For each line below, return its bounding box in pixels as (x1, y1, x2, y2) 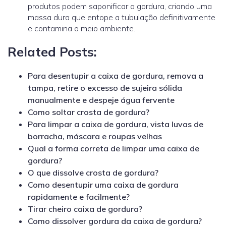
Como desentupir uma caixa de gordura (28, 180, 179, 190)
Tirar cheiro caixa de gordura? (28, 204, 142, 214)
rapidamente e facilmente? (28, 192, 130, 202)
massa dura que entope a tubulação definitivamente (28, 12, 215, 22)
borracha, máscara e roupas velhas (28, 131, 162, 142)
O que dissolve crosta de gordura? (28, 167, 158, 178)
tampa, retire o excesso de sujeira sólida (28, 83, 182, 93)
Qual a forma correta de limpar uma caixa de (28, 143, 199, 154)
